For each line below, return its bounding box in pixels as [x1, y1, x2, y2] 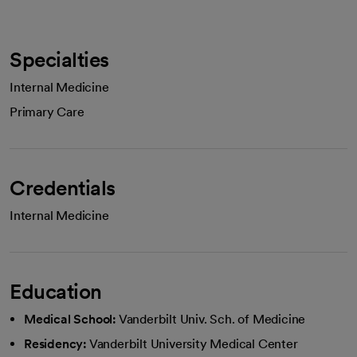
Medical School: [24, 312, 116, 327]
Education [10, 279, 102, 304]
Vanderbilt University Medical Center [88, 336, 298, 351]
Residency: [24, 336, 87, 351]
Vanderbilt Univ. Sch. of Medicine [118, 312, 306, 327]
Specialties [10, 47, 109, 72]
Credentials [10, 175, 116, 200]
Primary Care [10, 104, 84, 120]
